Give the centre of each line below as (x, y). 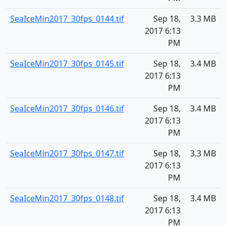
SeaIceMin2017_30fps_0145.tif (67, 64)
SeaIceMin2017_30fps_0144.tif (67, 19)
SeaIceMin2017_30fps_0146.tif (67, 108)
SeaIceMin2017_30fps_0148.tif (67, 198)
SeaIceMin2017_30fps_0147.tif (67, 153)
